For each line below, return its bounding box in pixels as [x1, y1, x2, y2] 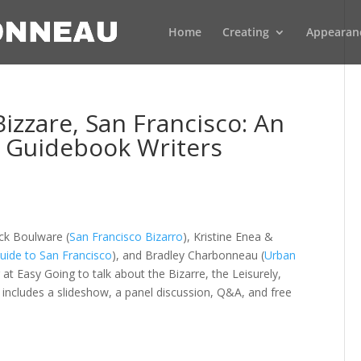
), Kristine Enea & [183, 229, 274, 244]
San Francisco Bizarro [69, 229, 184, 244]
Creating [222, 24, 269, 39]
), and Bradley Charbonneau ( [112, 247, 265, 263]
